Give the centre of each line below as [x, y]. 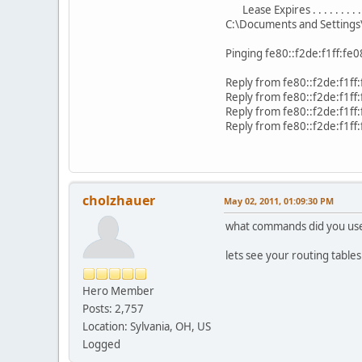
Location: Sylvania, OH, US [147, 326]
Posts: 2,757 [113, 308]
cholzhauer [119, 200]
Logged [101, 344]
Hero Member [118, 290]
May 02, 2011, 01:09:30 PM [279, 200]
